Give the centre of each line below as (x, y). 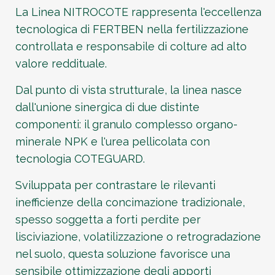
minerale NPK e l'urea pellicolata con (113, 142)
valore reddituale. (61, 64)
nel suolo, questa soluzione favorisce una (123, 254)
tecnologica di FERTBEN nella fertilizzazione (132, 29)
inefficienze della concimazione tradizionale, (130, 203)
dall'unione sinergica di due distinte (107, 107)
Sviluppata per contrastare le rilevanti (115, 185)
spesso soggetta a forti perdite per (108, 220)
